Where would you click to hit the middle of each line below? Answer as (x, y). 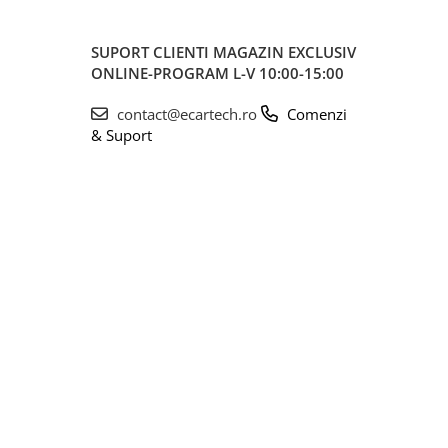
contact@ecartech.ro (187, 113)
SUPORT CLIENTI (152, 51)
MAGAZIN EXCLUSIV (284, 51)
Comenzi (315, 113)
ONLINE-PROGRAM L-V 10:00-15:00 (217, 72)
